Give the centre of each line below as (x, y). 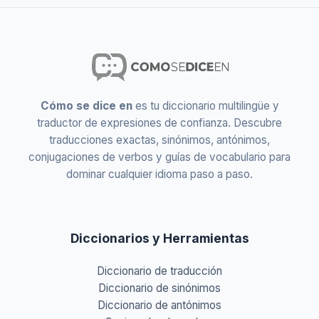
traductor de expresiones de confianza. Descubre (159, 123)
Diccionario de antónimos (159, 305)
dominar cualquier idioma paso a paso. (159, 174)
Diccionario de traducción (159, 271)
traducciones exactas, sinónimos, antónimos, (159, 140)
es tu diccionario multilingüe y (205, 106)
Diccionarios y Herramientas (159, 239)
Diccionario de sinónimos (159, 288)
